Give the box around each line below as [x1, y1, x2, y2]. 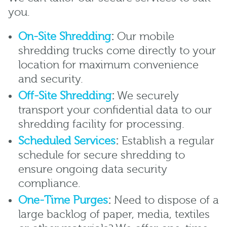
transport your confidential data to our [18, 104, 212, 117]
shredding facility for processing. [18, 118, 184, 131]
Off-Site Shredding [18, 90, 111, 103]
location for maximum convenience [18, 59, 199, 72]
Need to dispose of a [111, 194, 219, 207]
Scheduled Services [18, 135, 116, 148]
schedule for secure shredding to [18, 149, 185, 162]
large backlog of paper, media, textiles [18, 208, 210, 221]
